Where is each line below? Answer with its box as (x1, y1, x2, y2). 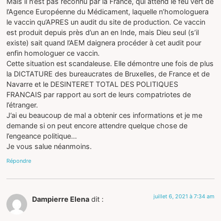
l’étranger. (6, 100, 38, 109)
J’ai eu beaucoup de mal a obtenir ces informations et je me (6, 110, 203, 119)
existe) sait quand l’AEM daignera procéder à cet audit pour (6, 38, 202, 47)
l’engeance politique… (6, 131, 77, 140)
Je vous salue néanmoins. (6, 142, 92, 150)
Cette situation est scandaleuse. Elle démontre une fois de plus (6, 59, 214, 68)
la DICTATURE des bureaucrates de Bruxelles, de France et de (6, 69, 210, 78)
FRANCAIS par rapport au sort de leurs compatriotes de (6, 90, 191, 99)
